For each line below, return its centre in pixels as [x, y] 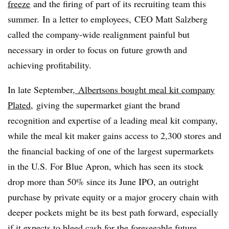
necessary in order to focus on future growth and [97, 49]
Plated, [20, 105]
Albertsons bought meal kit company [145, 89]
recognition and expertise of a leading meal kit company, [113, 120]
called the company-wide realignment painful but [99, 34]
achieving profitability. [51, 65]
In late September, [41, 89]
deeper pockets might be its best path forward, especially [113, 212]
